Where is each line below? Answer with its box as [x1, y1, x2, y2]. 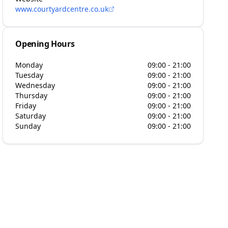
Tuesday [15, 70, 44, 80]
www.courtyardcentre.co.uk [15, 4, 109, 14]
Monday [15, 60, 43, 70]
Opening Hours [15, 38, 75, 49]
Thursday [15, 91, 48, 100]
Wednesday [15, 80, 55, 90]
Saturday [15, 111, 46, 121]
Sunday [15, 121, 41, 131]
